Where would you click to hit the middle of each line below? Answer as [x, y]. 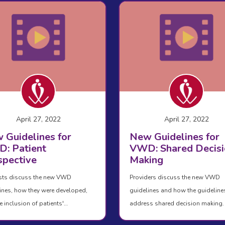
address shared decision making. [177, 203]
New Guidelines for [174, 137]
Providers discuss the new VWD [175, 177]
